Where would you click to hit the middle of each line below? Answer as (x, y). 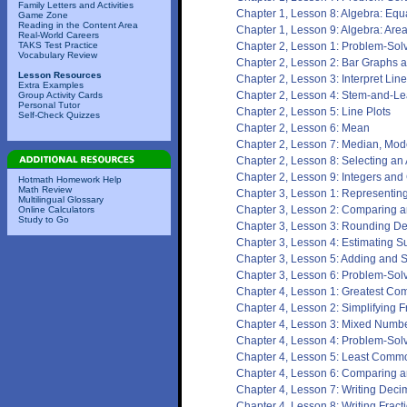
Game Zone (43, 15)
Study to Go (44, 219)
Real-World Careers (59, 35)
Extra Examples (51, 85)
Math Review (45, 189)
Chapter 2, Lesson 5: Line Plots (313, 112)
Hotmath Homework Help (70, 179)
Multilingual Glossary (61, 199)
